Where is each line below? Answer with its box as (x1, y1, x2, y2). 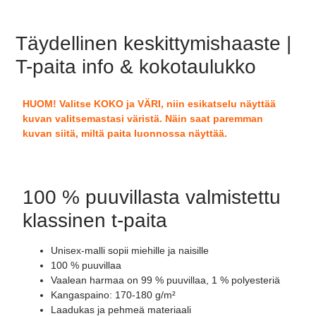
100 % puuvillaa (51, 260, 122, 272)
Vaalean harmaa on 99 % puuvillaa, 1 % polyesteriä (51, 274, 281, 286)
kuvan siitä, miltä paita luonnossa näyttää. (23, 127, 228, 139)
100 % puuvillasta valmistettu (23, 186, 281, 209)
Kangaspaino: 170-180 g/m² (51, 289, 176, 301)
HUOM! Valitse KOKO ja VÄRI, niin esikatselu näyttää (23, 97, 276, 109)
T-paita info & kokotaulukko (16, 55, 257, 78)
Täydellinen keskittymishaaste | (16, 32, 292, 54)
